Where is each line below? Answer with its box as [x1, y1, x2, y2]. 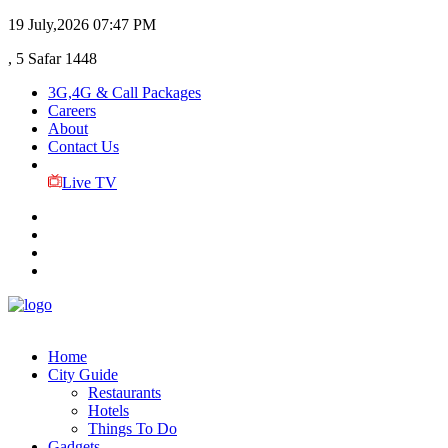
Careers [48, 102, 96, 119]
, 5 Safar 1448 [8, 50, 97, 67]
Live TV [61, 174, 117, 191]
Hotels [88, 402, 129, 419]
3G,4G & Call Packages [48, 84, 201, 101]
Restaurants [88, 384, 161, 401]
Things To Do [88, 420, 177, 437]
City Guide [48, 366, 118, 383]
